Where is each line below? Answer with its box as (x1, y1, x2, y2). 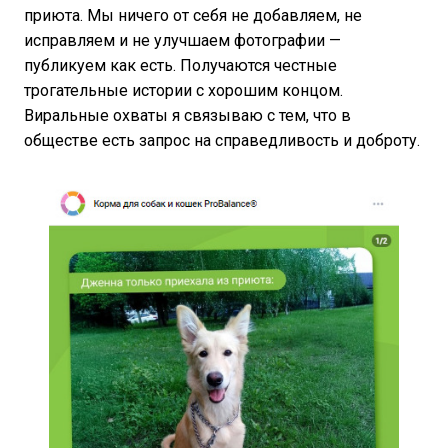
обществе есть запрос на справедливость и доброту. (24, 131, 424, 151)
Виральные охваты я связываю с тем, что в (24, 106, 351, 126)
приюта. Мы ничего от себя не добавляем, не (24, 6, 362, 26)
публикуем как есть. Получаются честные (24, 56, 337, 76)
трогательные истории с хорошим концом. (24, 81, 343, 101)
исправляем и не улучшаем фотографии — (24, 31, 341, 51)
